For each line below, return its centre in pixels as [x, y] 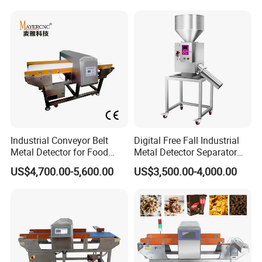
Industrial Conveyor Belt [60, 140]
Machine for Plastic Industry [192, 163]
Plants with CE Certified [59, 163]
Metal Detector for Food [60, 152]
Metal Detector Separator [185, 152]
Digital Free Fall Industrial [186, 140]
